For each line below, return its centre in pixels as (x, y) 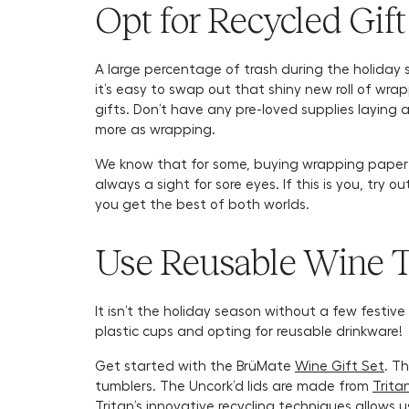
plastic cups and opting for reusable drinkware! (251, 330)
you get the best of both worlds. (204, 204)
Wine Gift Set (340, 365)
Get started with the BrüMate (195, 365)
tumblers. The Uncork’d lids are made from (234, 385)
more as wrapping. (157, 129)
